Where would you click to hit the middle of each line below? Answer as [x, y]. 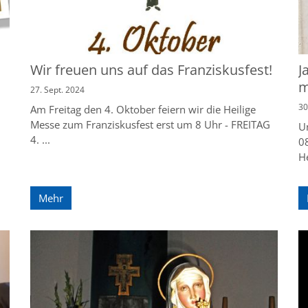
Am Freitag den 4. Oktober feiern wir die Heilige [143, 110]
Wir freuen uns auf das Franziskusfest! [151, 70]
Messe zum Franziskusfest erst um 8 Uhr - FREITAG [150, 125]
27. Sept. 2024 [57, 90]
